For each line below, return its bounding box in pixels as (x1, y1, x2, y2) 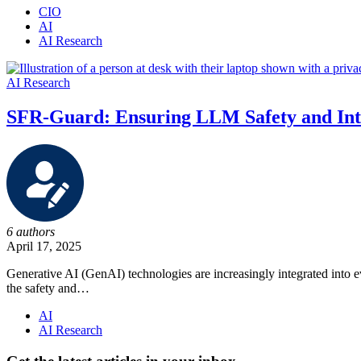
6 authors (6, 224, 55, 239)
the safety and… (6, 280, 89, 295)
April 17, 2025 (6, 239, 81, 253)
